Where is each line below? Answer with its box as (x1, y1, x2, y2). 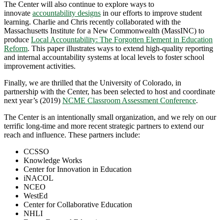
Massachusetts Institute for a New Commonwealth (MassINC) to (4, 27, 204, 35)
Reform (4, 44, 27, 53)
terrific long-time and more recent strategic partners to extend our (4, 122, 204, 131)
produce (4, 35, 31, 44)
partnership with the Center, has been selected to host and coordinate (4, 87, 215, 96)
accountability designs (32, 9, 101, 18)
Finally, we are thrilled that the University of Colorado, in (4, 79, 181, 87)
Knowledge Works (24, 156, 82, 165)
